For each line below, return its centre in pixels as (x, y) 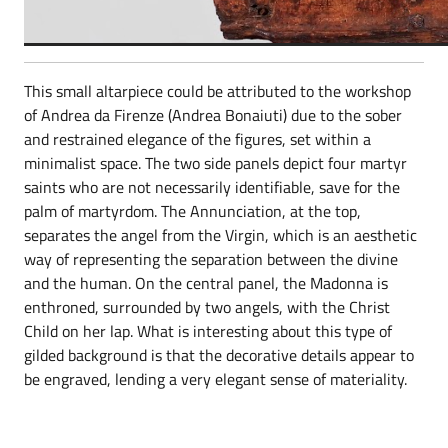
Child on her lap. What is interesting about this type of (208, 331)
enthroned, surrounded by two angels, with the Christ (207, 307)
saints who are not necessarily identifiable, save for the (212, 187)
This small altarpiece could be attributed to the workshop (217, 91)
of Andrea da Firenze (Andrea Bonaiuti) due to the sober (213, 115)
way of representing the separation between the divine (211, 259)
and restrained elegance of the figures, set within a (197, 139)
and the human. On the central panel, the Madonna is (206, 283)
